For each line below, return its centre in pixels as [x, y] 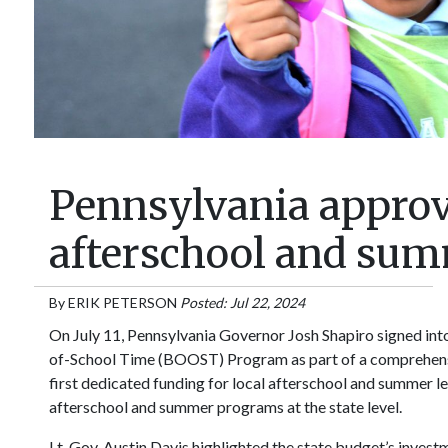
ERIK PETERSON [122, 302]
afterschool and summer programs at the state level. [225, 406]
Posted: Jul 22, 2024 [242, 302]
